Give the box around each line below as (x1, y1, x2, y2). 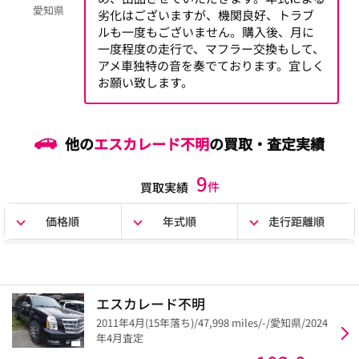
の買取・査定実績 (209, 132, 325, 154)
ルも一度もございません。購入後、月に (98, 23, 314, 41)
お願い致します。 (98, 74, 193, 91)
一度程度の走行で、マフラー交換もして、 (98, 40, 325, 58)
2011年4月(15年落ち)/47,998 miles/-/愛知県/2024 (96, 315, 328, 331)
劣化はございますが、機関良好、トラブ (98, 6, 314, 24)
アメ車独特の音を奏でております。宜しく (98, 57, 325, 75)
